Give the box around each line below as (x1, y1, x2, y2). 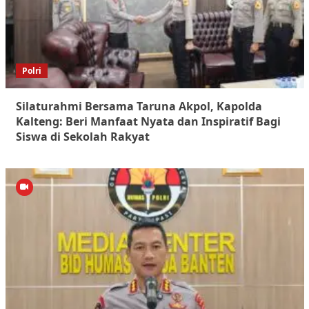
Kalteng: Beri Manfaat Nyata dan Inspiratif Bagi (15, 114, 281, 130)
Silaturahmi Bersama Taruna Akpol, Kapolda (15, 99, 262, 114)
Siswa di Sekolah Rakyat (15, 129, 150, 145)
